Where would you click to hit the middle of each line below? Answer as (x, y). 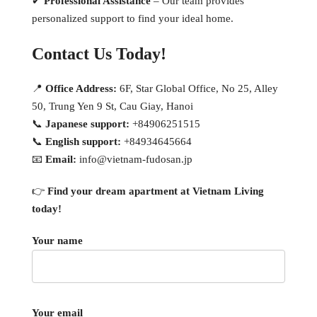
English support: (83, 141)
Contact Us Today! (99, 53)
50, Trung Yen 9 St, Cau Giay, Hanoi (113, 106)
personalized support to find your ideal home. (133, 18)
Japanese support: (87, 123)
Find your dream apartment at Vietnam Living (156, 191)
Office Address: (81, 88)
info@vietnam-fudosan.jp (136, 159)
